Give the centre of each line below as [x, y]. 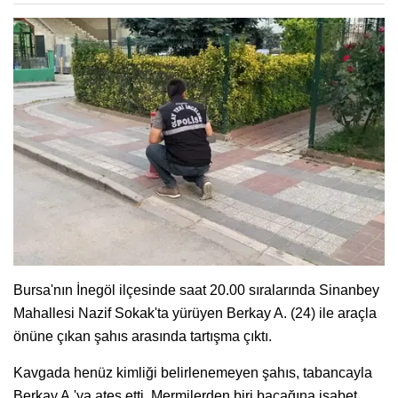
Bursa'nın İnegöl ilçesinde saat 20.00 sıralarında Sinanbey [196, 290]
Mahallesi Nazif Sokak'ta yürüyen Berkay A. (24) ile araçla [195, 313]
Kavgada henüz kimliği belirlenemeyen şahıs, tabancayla [193, 372]
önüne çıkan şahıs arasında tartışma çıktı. [143, 336]
